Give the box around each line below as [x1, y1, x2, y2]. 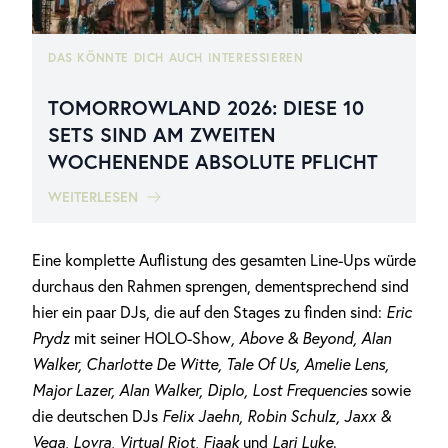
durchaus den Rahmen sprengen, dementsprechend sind [32, 276, 409, 296]
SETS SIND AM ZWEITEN [48, 121, 276, 148]
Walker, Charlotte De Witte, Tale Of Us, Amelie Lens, [32, 354, 389, 374]
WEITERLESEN [48, 188, 138, 206]
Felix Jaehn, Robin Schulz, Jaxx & [162, 406, 391, 426]
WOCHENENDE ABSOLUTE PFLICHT [48, 148, 378, 175]
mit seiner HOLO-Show [70, 328, 231, 348]
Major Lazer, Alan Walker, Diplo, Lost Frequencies [32, 380, 367, 400]
